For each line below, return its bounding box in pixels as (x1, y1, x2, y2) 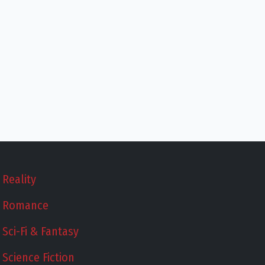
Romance (2, 198, 49, 212)
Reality (2, 172, 37, 186)
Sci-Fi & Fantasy (2, 224, 79, 238)
